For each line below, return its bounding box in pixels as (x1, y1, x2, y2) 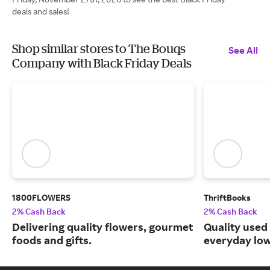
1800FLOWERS (12, 192, 71, 203)
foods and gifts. (12, 233, 92, 247)
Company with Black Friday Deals (12, 56, 192, 70)
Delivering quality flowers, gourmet (12, 220, 193, 234)
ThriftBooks (204, 192, 251, 203)
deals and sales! (12, 6, 69, 16)
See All (228, 44, 258, 56)
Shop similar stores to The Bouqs (12, 42, 186, 55)
